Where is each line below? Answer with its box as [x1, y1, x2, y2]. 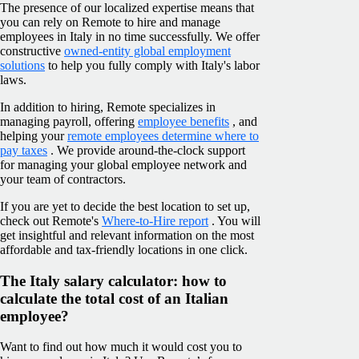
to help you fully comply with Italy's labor [45, 58, 260, 72]
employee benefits [138, 114, 229, 128]
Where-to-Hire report [102, 213, 208, 228]
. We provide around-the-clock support [47, 143, 245, 157]
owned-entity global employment [64, 43, 231, 58]
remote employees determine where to [67, 128, 259, 143]
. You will [208, 213, 260, 228]
